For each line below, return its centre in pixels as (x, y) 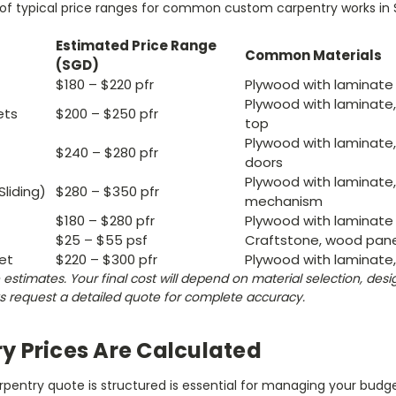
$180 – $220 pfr (105, 85)
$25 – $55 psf (102, 240)
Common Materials (313, 56)
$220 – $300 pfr (107, 260)
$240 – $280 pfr (107, 153)
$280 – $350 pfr (107, 192)
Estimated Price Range (136, 46)
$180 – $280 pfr (105, 221)
